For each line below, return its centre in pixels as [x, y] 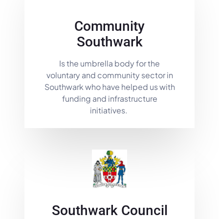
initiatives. [109, 110]
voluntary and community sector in [109, 75]
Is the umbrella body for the [109, 63]
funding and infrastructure [109, 98]
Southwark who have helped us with [109, 87]
